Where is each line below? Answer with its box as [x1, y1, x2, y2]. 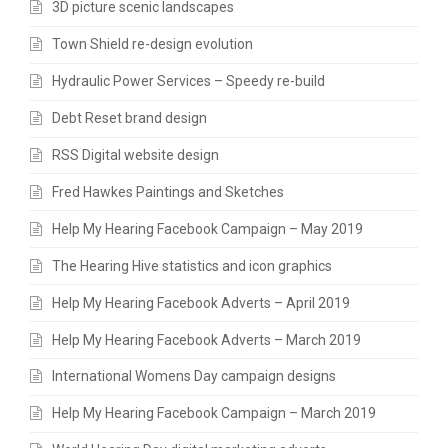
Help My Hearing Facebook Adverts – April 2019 [52, 294, 350, 311]
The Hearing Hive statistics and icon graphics [52, 257, 332, 274]
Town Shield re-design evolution [52, 36, 253, 53]
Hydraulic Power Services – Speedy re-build [52, 73, 325, 90]
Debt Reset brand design [52, 110, 207, 127]
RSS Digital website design [52, 147, 219, 164]
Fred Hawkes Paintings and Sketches [52, 183, 284, 200]
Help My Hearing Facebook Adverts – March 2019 [52, 331, 361, 348]
